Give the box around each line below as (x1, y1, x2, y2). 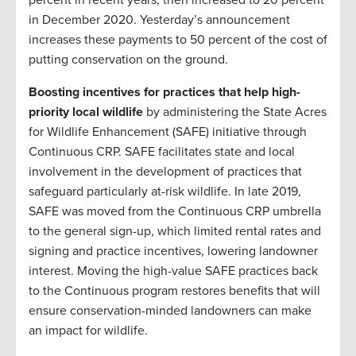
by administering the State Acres (146, 104, 327, 121)
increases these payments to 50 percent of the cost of (29, 32, 327, 48)
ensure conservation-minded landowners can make (29, 303, 311, 319)
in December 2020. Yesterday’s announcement (29, 12, 290, 29)
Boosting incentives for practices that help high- (29, 84, 300, 101)
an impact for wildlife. (29, 323, 148, 339)
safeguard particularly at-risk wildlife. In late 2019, (29, 184, 301, 200)
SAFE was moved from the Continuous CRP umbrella (29, 203, 321, 220)
